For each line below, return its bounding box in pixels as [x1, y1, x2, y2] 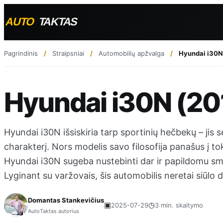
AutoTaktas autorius [28, 207, 79, 215]
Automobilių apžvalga [99, 49, 164, 57]
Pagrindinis [4, 49, 38, 57]
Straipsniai [52, 49, 84, 57]
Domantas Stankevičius [28, 196, 104, 204]
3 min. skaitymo [155, 201, 203, 209]
